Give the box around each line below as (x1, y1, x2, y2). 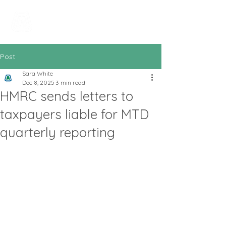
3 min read (55, 79, 85, 86)
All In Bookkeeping (38, 11, 123, 23)
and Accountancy (41, 20, 121, 32)
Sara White (22, 70, 53, 77)
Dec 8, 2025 (22, 79, 54, 86)
